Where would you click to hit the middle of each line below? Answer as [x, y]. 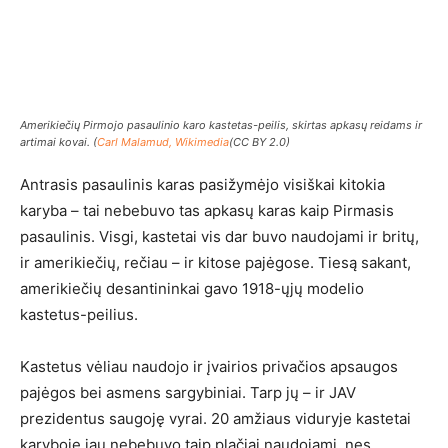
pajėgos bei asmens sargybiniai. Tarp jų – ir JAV [188, 392]
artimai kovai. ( [58, 142]
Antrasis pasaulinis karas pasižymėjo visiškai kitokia [202, 184]
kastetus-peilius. [79, 314]
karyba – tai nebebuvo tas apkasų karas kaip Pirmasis [207, 210]
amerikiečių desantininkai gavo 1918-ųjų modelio [192, 288]
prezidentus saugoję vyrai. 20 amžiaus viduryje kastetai [215, 418]
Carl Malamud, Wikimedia [163, 142]
